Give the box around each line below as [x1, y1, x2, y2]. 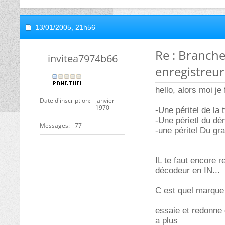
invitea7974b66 [47, 52, 118, 65]
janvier [95, 96, 115, 105]
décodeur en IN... [155, 166, 220, 175]
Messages [40, 121, 68, 130]
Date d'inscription [40, 96, 89, 105]
